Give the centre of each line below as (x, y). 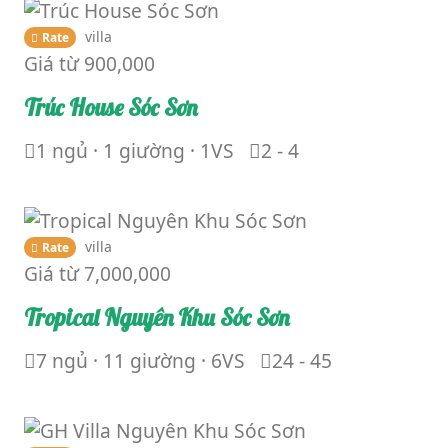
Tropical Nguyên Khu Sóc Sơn (156, 317)
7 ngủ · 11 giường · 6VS (140, 360)
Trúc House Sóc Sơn (110, 107)
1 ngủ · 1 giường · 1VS (135, 150)
